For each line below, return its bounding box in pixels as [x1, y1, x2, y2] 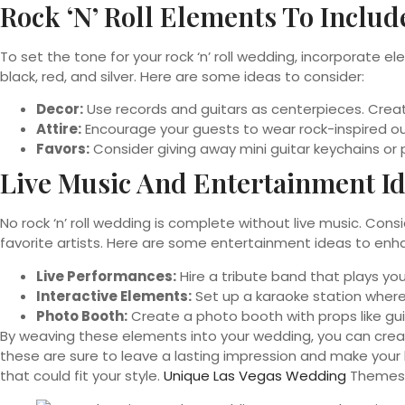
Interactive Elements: [36, 286, 192, 306]
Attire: [36, 119, 81, 139]
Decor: [36, 99, 83, 119]
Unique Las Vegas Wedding [164, 365, 346, 385]
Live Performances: [36, 266, 176, 286]
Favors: [36, 139, 89, 159]
